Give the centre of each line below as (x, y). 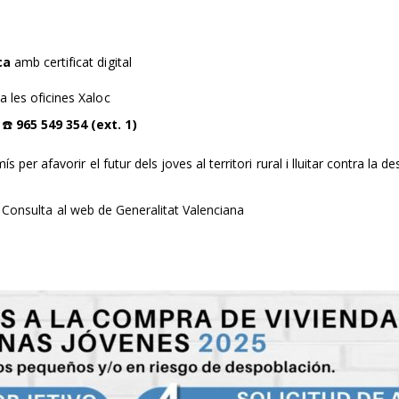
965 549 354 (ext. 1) (76, 124)
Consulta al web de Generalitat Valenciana (123, 209)
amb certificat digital (71, 61)
